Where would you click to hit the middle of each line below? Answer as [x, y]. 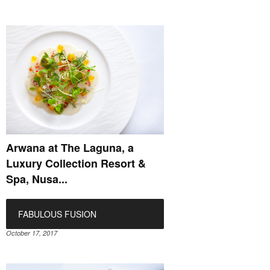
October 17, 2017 [32, 233]
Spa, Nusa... [37, 179]
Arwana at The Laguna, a [70, 148]
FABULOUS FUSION [57, 214]
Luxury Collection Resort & [76, 164]
